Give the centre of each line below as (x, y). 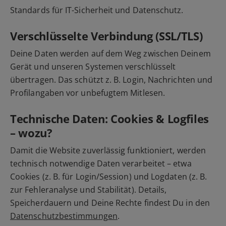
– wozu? (31, 133)
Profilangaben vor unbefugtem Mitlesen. (88, 93)
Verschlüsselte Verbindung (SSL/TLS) (106, 36)
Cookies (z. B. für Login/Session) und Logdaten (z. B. (109, 177)
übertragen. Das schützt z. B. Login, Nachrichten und (111, 80)
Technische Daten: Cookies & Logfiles (110, 119)
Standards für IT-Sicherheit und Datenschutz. (97, 10)
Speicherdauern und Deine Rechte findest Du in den (110, 203)
